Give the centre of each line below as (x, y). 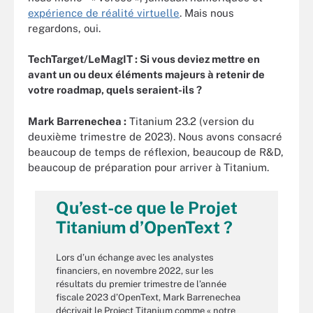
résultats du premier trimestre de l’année (141, 284)
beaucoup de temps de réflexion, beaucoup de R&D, (156, 152)
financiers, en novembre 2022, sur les (135, 271)
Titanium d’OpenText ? (144, 227)
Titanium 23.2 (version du (190, 121)
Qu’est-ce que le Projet (147, 208)
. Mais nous (207, 13)
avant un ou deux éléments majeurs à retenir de (146, 74)
